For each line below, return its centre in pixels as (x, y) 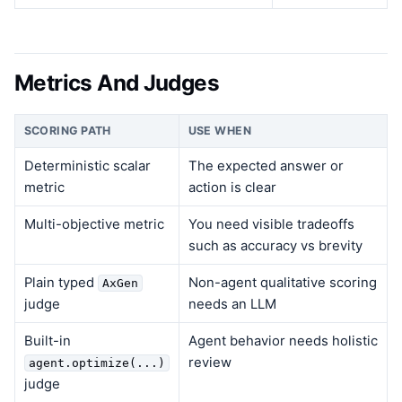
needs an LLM (232, 305)
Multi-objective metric (94, 225)
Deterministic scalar (87, 166)
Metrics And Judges (117, 82)
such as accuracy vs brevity (275, 246)
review (210, 363)
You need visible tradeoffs (271, 225)
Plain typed (61, 283)
